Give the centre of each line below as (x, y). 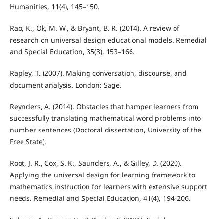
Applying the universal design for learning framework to (102, 175)
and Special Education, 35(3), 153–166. (72, 51)
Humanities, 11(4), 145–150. (55, 6)
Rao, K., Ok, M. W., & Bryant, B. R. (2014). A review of (94, 28)
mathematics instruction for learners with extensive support (108, 186)
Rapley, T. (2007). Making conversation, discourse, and (98, 73)
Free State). (28, 141)
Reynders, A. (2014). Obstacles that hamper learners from (104, 106)
